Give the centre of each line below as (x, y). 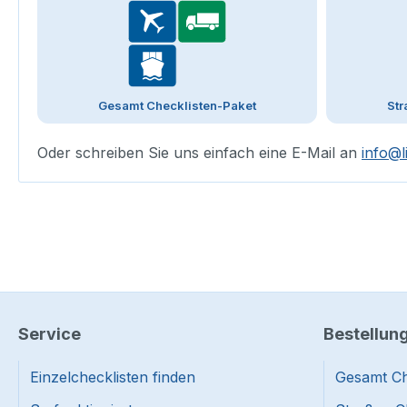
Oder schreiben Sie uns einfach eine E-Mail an (199, 153)
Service (50, 334)
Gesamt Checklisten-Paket (177, 106)
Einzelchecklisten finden (113, 377)
